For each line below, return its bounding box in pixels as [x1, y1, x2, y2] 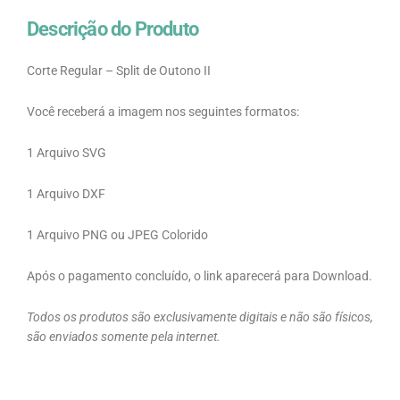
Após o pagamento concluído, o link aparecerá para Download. [27, 268, 372, 283]
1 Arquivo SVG [27, 146, 106, 161]
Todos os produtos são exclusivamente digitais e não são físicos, [27, 309, 373, 324]
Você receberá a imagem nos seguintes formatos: [27, 104, 299, 120]
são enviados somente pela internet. [27, 329, 221, 344]
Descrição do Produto [27, 18, 198, 41]
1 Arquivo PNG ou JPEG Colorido [27, 228, 208, 242]
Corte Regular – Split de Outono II [27, 63, 211, 79]
